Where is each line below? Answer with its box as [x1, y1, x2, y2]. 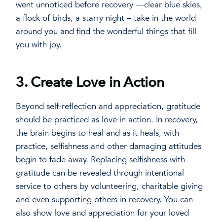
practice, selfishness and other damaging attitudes [16, 141, 201, 152]
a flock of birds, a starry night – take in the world [16, 12, 196, 24]
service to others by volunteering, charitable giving [16, 181, 203, 192]
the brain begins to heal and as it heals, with [16, 127, 179, 139]
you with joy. [16, 39, 62, 51]
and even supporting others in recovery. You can [16, 194, 193, 206]
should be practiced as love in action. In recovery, [16, 114, 198, 126]
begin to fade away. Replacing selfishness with [16, 154, 185, 166]
